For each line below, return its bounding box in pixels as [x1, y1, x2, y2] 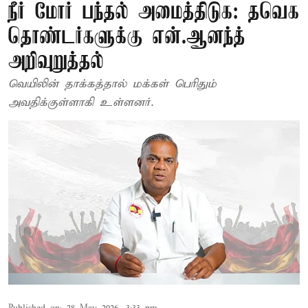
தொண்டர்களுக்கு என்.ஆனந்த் [8, 25, 245, 49]
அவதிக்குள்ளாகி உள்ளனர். [8, 96, 153, 110]
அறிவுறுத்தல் [8, 50, 104, 74]
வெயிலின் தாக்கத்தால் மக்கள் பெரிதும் [8, 77, 217, 91]
